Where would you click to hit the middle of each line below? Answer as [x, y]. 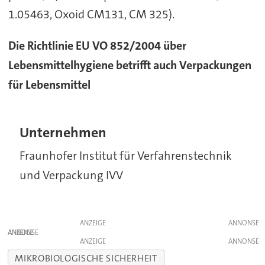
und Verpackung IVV [72, 175]
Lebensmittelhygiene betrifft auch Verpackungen [130, 65]
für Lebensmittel [49, 85]
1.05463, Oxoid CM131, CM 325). [91, 14]
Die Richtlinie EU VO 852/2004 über [97, 46]
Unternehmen [63, 132]
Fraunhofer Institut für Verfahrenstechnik [126, 155]
